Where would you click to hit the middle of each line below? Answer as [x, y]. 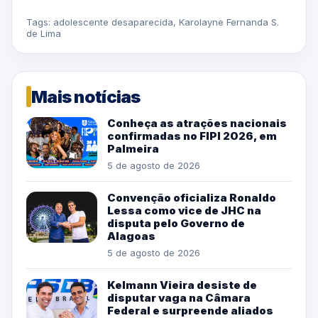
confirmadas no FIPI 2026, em [192, 136]
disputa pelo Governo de [176, 224]
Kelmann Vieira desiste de [182, 285]
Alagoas [131, 236]
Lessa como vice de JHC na [184, 211]
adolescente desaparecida [113, 22]
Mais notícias [86, 97]
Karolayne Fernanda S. [229, 22]
